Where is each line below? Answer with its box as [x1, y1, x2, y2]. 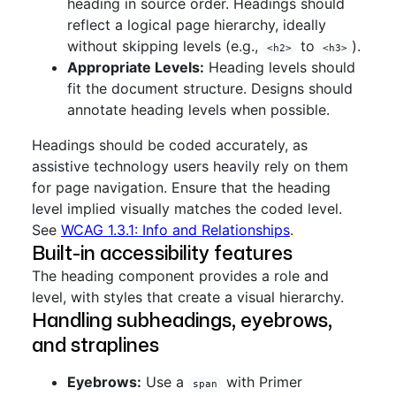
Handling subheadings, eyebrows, [32, 306, 332, 333]
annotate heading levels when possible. [67, 101, 330, 118]
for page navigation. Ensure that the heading [32, 179, 331, 196]
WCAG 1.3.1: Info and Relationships [61, 221, 290, 239]
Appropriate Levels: [67, 58, 204, 76]
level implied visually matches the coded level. [32, 200, 342, 217]
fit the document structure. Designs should [67, 80, 353, 97]
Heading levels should [204, 58, 355, 76]
